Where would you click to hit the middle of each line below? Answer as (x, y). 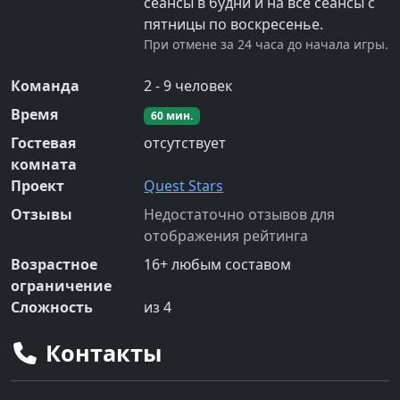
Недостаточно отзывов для (240, 215)
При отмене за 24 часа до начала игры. (267, 45)
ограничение (61, 286)
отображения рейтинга (226, 236)
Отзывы (42, 215)
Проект (37, 186)
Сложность (52, 308)
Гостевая (43, 143)
